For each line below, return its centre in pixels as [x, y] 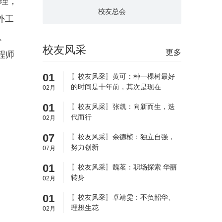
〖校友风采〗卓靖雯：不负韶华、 [123, 197]
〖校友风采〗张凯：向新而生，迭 [123, 107]
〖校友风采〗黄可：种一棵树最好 [123, 76]
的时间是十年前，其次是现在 [116, 87]
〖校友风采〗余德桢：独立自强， [123, 137]
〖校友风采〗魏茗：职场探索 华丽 [124, 167]
